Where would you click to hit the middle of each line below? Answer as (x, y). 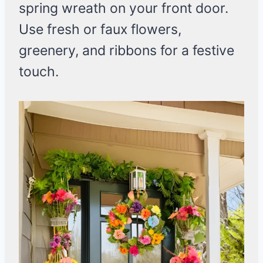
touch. (39, 72)
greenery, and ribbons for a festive (127, 51)
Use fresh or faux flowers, (100, 30)
